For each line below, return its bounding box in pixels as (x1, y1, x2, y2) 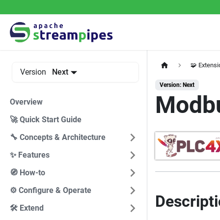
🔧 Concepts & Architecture (10, 133, 106, 142)
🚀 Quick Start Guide (10, 115, 82, 124)
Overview (10, 97, 43, 107)
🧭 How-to (10, 168, 45, 177)
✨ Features (10, 150, 50, 160)
